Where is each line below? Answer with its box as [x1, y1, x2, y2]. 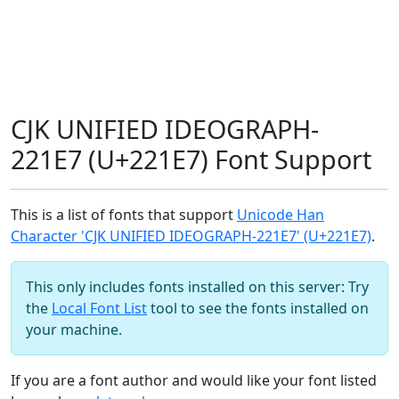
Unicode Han [237, 205, 324, 224]
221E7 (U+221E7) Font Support [11, 142, 371, 176]
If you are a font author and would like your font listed [11, 370, 377, 390]
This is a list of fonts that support [11, 205, 237, 224]
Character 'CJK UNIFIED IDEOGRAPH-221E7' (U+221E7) [11, 226, 371, 246]
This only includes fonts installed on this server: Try [26, 277, 369, 297]
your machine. [26, 320, 122, 339]
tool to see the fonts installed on [147, 298, 369, 318]
